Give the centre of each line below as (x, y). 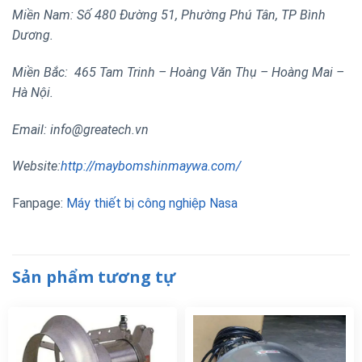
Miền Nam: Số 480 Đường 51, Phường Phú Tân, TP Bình (169, 15)
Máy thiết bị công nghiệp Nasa (152, 204)
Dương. (33, 35)
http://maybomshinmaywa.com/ (151, 166)
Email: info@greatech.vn (80, 129)
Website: (36, 166)
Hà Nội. (33, 92)
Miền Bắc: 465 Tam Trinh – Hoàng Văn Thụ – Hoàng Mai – (178, 72)
